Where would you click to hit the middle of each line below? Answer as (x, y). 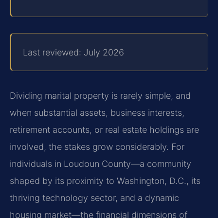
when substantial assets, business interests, (97, 112)
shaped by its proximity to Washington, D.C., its (105, 181)
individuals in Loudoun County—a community (100, 163)
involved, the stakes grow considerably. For (97, 146)
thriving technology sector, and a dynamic (94, 198)
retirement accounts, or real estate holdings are (104, 129)
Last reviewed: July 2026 (73, 52)
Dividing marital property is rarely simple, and (100, 95)
